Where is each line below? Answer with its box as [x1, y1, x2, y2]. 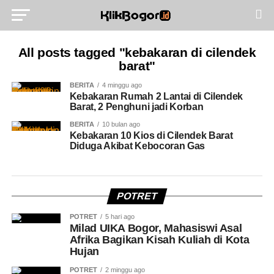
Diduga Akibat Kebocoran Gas [69, 141, 206, 151]
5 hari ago [105, 213, 135, 220]
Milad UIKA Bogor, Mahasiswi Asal [69, 222, 242, 234]
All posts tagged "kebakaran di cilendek [18, 45, 256, 59]
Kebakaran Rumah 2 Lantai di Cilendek [69, 91, 243, 102]
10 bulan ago [102, 120, 140, 128]
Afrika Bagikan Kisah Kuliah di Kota [69, 234, 250, 246]
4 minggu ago [102, 81, 142, 89]
